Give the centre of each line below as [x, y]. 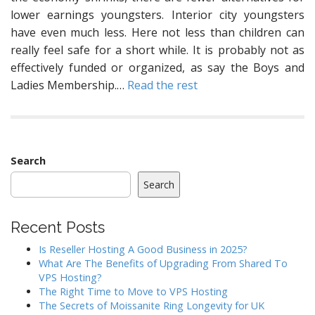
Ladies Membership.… [69, 85]
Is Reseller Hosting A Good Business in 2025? [143, 249]
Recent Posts [58, 227]
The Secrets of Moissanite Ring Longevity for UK [152, 306]
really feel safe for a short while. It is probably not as [157, 50]
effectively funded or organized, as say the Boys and [157, 67]
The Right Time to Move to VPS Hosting [133, 291]
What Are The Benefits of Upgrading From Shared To [163, 263]
